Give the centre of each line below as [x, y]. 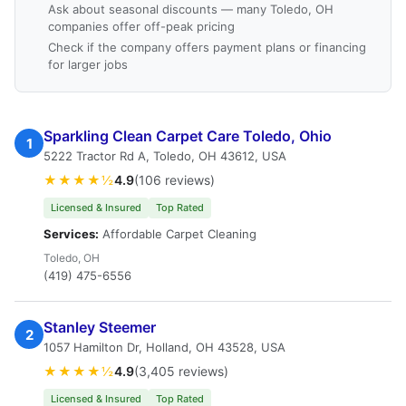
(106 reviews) [174, 180]
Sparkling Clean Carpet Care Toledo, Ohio [188, 136]
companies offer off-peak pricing [141, 26]
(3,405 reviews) [181, 371]
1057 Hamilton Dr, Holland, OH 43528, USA [164, 347]
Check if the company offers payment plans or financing [207, 47]
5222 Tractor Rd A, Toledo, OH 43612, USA [165, 156]
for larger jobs [88, 64]
